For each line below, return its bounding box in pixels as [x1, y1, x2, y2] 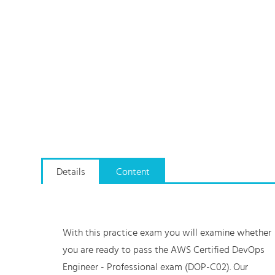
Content [116, 167, 150, 177]
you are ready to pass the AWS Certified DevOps [63, 245, 265, 255]
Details [56, 167, 85, 177]
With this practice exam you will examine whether [63, 228, 271, 238]
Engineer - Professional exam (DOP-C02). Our [63, 262, 248, 272]
